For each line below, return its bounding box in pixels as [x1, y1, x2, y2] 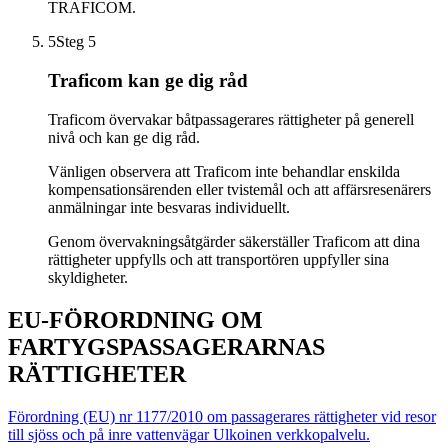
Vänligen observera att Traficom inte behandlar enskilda [48, 162, 400, 180]
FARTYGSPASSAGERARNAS [8, 333, 325, 360]
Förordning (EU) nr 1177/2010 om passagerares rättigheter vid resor [8, 407, 436, 425]
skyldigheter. [48, 268, 132, 286]
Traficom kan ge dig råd [48, 70, 248, 92]
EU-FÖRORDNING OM [8, 306, 263, 333]
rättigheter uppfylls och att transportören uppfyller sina [48, 250, 389, 268]
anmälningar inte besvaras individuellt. [48, 198, 294, 216]
